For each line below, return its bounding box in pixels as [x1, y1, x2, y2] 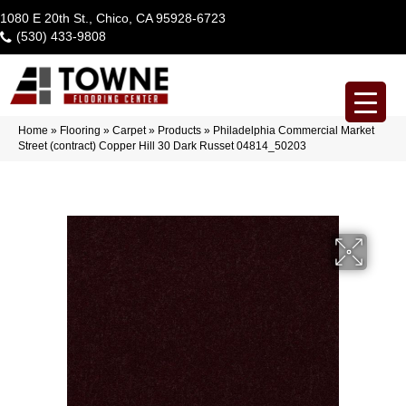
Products [158, 123, 201, 137]
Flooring [60, 123, 101, 137]
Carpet [112, 123, 146, 137]
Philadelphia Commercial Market [213, 123, 374, 137]
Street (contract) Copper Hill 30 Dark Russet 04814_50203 [18, 139, 306, 152]
